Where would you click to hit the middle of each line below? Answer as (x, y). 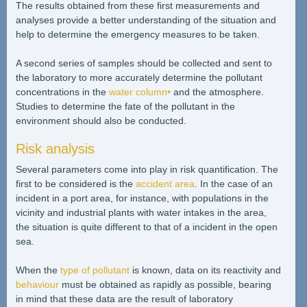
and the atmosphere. (217, 91)
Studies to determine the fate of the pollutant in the (125, 106)
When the (38, 270)
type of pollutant (95, 270)
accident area (165, 183)
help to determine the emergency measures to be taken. (137, 34)
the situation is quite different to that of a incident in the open (146, 226)
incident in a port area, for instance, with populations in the (142, 198)
